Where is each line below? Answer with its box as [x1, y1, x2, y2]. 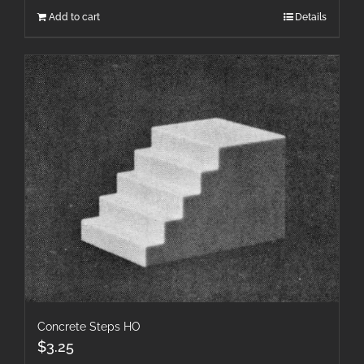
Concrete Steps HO [37, 320, 141, 334]
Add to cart [49, 11, 100, 24]
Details [295, 11, 327, 24]
